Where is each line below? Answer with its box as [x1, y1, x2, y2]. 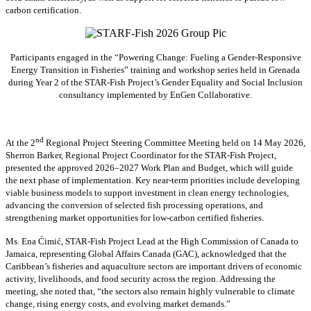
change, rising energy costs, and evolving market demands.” [6, 298, 230, 309]
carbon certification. [6, 4, 81, 15]
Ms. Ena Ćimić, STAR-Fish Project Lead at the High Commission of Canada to [6, 235, 299, 246]
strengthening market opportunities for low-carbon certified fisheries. [6, 212, 264, 223]
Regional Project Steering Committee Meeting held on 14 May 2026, [44, 137, 305, 148]
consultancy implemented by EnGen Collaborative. [59, 89, 252, 100]
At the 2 [6, 137, 35, 148]
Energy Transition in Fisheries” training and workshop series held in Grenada [11, 64, 300, 75]
